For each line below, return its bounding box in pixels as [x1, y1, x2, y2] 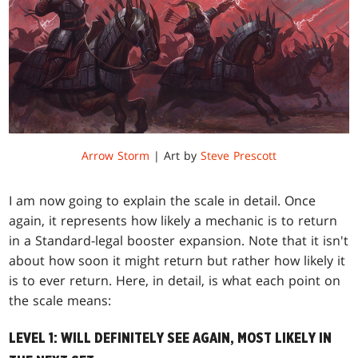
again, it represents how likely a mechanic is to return [9, 211, 338, 229]
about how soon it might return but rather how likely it [9, 251, 346, 269]
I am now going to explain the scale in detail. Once [9, 191, 316, 209]
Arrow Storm [82, 147, 149, 163]
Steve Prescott [201, 147, 276, 163]
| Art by [149, 147, 201, 163]
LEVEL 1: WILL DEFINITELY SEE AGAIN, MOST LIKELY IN [9, 330, 332, 346]
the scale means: [9, 291, 112, 309]
